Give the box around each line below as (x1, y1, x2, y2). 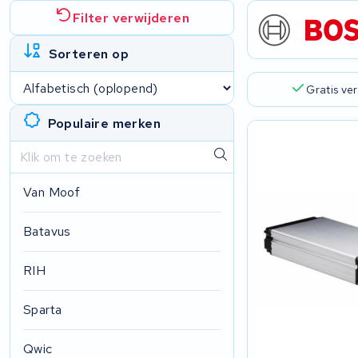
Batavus (23, 223, 71, 241)
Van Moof (23, 184, 81, 201)
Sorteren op (48, 45, 129, 62)
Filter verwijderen (72, 9, 190, 26)
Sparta (23, 301, 62, 319)
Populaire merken (47, 114, 161, 132)
